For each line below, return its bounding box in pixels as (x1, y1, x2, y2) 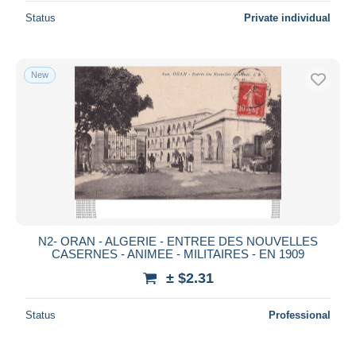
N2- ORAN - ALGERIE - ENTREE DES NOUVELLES (38, 234, 318, 248)
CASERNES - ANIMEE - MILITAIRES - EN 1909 (52, 246, 304, 261)
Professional (269, 308, 331, 321)
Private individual (244, 11, 331, 24)
